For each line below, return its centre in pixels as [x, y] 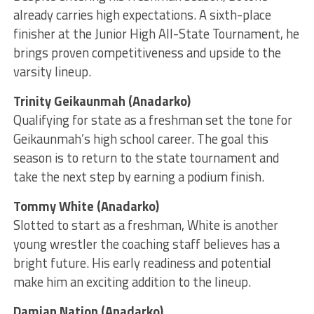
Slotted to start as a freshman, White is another [145, 225]
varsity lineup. [52, 72]
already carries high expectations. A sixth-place [142, 15]
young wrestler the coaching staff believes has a [146, 244]
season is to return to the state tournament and [146, 158]
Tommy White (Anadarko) [86, 206]
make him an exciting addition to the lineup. [132, 282]
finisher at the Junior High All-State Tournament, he [156, 34]
